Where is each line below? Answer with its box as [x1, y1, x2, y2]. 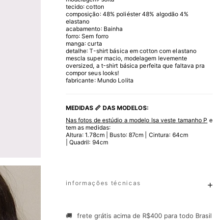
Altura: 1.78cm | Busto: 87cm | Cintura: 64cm [65, 131, 188, 138]
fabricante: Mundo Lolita [65, 76, 134, 84]
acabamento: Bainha [65, 25, 123, 32]
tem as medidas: [65, 123, 111, 131]
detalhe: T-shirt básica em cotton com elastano [65, 47, 197, 55]
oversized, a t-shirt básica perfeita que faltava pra [65, 61, 205, 69]
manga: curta [65, 39, 102, 47]
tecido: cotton [65, 2, 104, 10]
